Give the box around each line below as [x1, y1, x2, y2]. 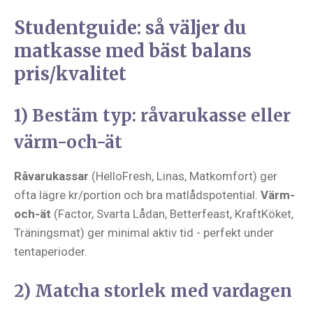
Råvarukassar [14, 169, 89, 183]
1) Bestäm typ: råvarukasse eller [14, 105, 291, 126]
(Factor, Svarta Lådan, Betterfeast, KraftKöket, [51, 207, 293, 221]
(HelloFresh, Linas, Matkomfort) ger [89, 169, 277, 183]
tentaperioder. [14, 245, 87, 259]
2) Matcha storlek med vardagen [14, 280, 292, 302]
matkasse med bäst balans [14, 40, 252, 62]
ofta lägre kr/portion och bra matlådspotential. [14, 188, 261, 202]
